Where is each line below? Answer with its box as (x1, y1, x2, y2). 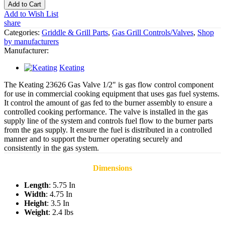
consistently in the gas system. (4, 143, 99, 152)
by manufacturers (4, 37, 59, 46)
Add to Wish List (4, 9, 58, 18)
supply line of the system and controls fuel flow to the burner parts (4, 116, 213, 125)
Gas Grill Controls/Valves (112, 28, 193, 37)
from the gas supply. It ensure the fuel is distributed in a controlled (4, 125, 212, 134)
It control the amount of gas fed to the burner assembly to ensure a (4, 98, 212, 107)
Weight (24, 208, 48, 217)
